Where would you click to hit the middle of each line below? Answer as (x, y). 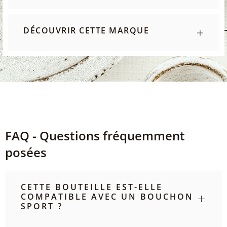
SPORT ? (42, 206)
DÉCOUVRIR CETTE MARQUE (86, 31)
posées (26, 153)
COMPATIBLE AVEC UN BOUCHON (107, 197)
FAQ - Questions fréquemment (95, 136)
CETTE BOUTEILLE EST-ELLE (92, 187)
